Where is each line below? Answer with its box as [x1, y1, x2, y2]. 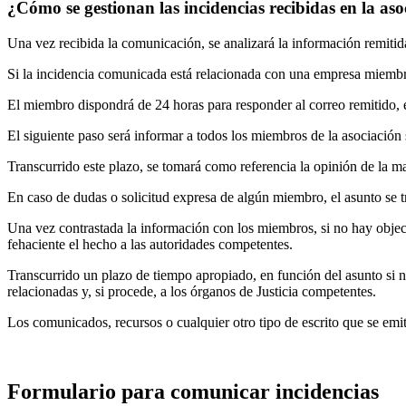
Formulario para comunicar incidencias [7, 379, 379, 403]
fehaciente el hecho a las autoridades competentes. [7, 237, 293, 252]
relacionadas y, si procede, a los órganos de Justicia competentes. [7, 284, 376, 299]
